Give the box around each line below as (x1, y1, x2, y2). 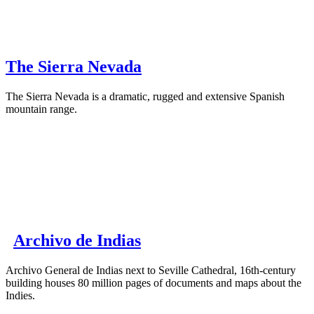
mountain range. (6, 103, 77, 116)
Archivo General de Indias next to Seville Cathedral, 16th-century (6, 264, 296, 277)
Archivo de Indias (13, 231, 141, 250)
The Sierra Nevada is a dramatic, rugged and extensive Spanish (6, 90, 285, 103)
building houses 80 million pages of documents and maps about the (6, 277, 301, 289)
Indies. (6, 289, 35, 302)
